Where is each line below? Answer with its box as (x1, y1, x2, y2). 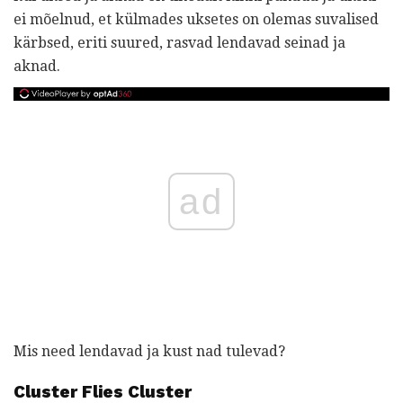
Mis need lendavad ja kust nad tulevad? (13, 342, 285, 360)
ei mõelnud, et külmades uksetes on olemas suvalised (13, 10, 379, 28)
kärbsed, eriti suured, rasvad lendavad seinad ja (13, 33, 345, 51)
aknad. (13, 57, 60, 75)
